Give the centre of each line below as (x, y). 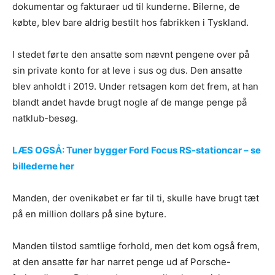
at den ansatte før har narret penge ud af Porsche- (122, 261)
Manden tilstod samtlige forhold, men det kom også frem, (136, 246)
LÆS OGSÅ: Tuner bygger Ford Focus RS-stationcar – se (137, 150)
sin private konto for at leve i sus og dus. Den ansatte (127, 70)
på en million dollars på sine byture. (89, 214)
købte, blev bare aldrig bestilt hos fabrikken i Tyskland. (130, 22)
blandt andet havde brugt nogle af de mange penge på (130, 102)
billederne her (43, 166)
